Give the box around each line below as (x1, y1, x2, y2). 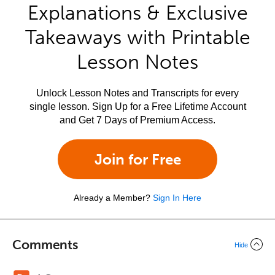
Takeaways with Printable (25, 26, 250, 49)
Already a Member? (74, 193, 150, 203)
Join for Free (94, 150, 181, 168)
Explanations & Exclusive (27, 1, 248, 25)
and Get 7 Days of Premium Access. (60, 115, 215, 125)
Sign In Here (153, 193, 201, 203)
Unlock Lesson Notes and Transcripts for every (36, 88, 239, 98)
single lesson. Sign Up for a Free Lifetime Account (29, 101, 246, 112)
